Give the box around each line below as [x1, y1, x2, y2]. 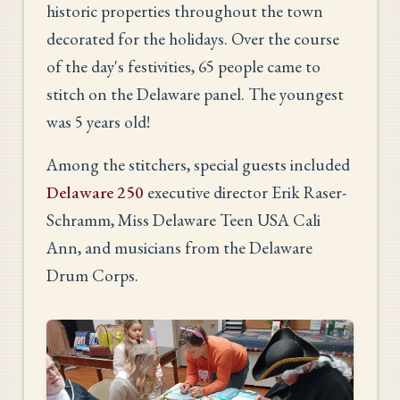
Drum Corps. [46, 263, 138, 287]
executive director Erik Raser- [144, 180, 346, 204]
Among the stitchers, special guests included [46, 153, 350, 176]
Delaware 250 [46, 180, 144, 204]
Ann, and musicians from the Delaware [46, 236, 312, 259]
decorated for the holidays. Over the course [46, 27, 339, 50]
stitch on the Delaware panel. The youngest [46, 82, 344, 105]
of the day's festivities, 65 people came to [46, 54, 321, 78]
